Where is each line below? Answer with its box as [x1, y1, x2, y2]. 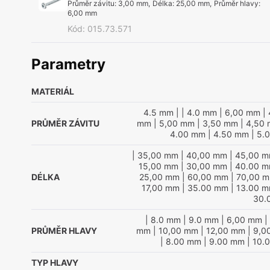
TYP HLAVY [31, 257, 78, 268]
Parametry [31, 55, 105, 73]
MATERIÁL [31, 86, 74, 96]
